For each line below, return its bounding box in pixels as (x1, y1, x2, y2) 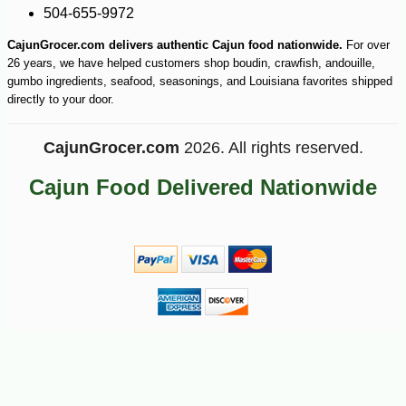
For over (343, 37, 390, 52)
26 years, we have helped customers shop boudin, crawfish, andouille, (7, 55, 375, 70)
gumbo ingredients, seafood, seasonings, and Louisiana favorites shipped (7, 73, 392, 88)
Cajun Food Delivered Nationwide (29, 175, 377, 200)
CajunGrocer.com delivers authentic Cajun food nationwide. (7, 37, 343, 52)
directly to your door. (7, 92, 114, 106)
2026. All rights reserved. (179, 138, 363, 157)
